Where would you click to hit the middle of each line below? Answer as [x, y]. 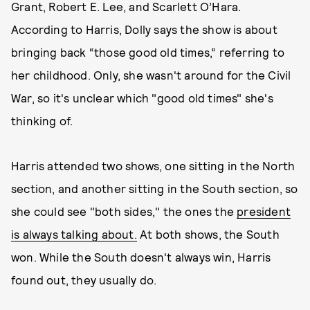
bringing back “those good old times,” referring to [148, 52]
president [264, 211]
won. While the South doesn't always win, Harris [141, 257]
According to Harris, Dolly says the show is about [144, 29]
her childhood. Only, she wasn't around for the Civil [151, 75]
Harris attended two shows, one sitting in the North [153, 165]
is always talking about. [74, 234]
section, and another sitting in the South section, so [155, 188]
